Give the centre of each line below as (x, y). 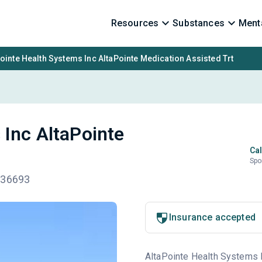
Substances (199, 23)
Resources (135, 23)
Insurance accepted (212, 217)
